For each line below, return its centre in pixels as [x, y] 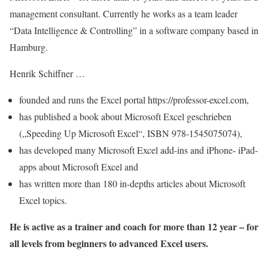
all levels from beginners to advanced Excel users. [109, 243]
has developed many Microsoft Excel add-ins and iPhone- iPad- [138, 150]
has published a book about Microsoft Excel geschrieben [125, 117]
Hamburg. [29, 47]
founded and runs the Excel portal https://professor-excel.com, [134, 100]
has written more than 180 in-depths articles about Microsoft [132, 184]
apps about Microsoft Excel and [79, 167]
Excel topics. [43, 200]
